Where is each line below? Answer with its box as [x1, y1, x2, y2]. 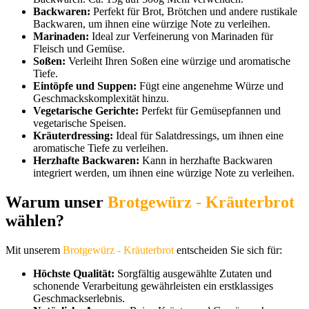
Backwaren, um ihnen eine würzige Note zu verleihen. [33, 18, 270, 30]
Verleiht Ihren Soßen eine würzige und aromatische [66, 55, 290, 68]
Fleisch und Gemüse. [33, 43, 125, 55]
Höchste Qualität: [33, 268, 114, 280]
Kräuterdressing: [33, 130, 113, 142]
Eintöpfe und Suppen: [33, 80, 137, 92]
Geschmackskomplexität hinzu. [33, 92, 169, 105]
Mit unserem [6, 244, 63, 257]
